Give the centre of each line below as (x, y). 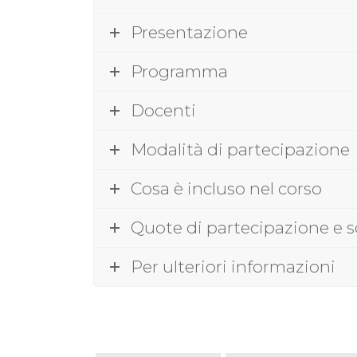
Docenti (163, 110)
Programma (179, 71)
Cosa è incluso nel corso (226, 188)
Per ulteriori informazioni (233, 266)
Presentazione (189, 32)
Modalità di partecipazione (240, 149)
